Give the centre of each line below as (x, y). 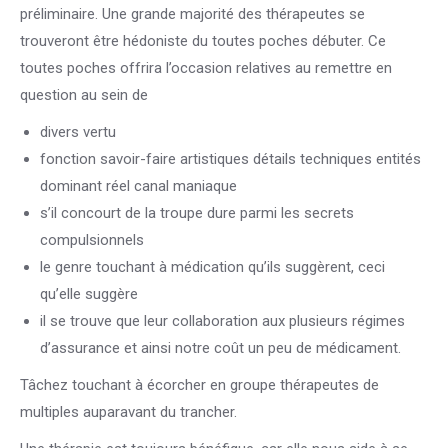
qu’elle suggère (89, 294)
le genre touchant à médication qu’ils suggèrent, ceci (212, 267)
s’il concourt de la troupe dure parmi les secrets (197, 213)
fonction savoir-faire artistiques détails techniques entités (230, 159)
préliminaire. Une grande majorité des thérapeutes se (192, 14)
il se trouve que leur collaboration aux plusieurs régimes (222, 321)
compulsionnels (92, 240)
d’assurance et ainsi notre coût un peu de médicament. (220, 348)
